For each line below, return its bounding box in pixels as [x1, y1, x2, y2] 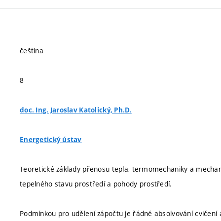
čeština [20, 46, 43, 55]
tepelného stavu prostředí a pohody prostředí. [20, 179, 172, 188]
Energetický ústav [20, 135, 82, 144]
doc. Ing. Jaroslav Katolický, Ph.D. [20, 106, 132, 114]
